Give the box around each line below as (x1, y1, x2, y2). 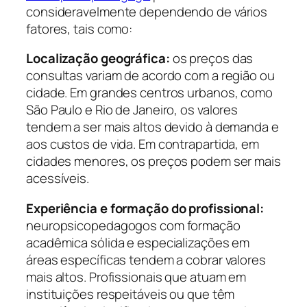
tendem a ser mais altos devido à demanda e (26, 118, 279, 136)
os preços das (169, 49, 254, 68)
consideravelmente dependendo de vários (26, 2, 268, 21)
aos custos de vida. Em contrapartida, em (26, 135, 259, 153)
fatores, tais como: (26, 19, 133, 38)
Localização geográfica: (26, 49, 170, 68)
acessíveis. (26, 169, 89, 188)
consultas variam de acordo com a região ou (26, 66, 275, 85)
